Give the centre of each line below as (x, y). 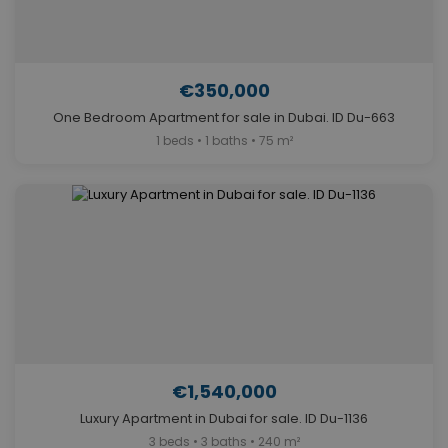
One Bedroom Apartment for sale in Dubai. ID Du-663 (224, 118)
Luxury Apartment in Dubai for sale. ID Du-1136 (224, 419)
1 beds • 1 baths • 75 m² (224, 141)
